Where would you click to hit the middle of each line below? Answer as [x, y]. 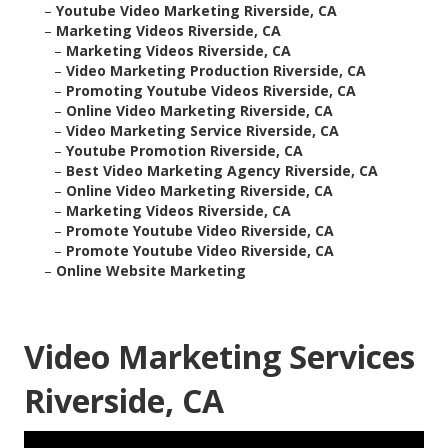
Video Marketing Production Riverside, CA [216, 71]
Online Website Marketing [151, 271]
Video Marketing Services [219, 357]
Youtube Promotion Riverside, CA [184, 151]
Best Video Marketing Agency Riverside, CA [222, 171]
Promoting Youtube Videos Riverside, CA [211, 91]
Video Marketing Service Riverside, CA [202, 131]
